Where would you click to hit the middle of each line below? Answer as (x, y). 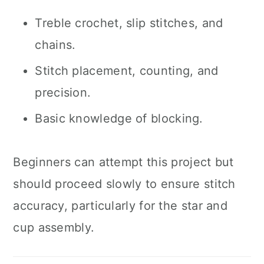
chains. (55, 45)
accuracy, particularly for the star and (121, 206)
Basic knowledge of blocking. (119, 118)
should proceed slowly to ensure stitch (124, 184)
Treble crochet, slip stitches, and (129, 23)
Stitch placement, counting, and (127, 71)
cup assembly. (54, 227)
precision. (63, 93)
